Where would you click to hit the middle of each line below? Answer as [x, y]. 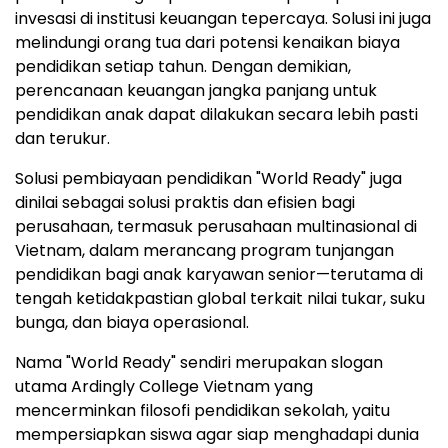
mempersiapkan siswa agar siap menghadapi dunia [217, 434]
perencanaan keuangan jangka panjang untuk [196, 90]
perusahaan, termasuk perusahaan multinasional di [216, 226]
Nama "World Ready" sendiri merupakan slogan [199, 362]
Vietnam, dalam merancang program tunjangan [204, 250]
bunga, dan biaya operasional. [132, 322]
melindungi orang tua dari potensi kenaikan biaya [207, 42]
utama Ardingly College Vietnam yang [164, 386]
